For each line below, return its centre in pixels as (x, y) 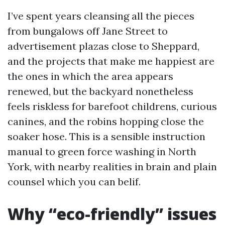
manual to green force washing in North (102, 151)
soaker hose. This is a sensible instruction (106, 136)
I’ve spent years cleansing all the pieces (101, 16)
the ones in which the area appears (90, 76)
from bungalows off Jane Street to (88, 31)
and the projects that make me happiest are (111, 61)
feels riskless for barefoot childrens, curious (112, 106)
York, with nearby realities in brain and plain (112, 166)
